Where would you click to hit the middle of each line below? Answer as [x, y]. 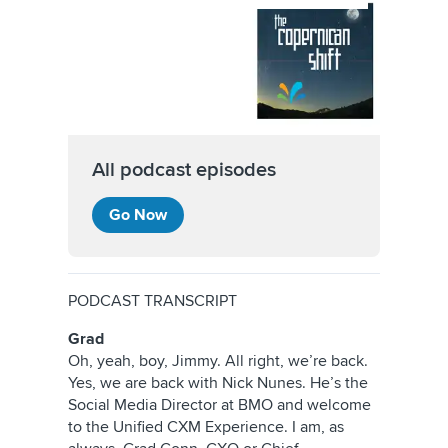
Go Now [138, 215]
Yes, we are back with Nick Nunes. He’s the [218, 383]
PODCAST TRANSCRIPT [152, 301]
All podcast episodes [184, 170]
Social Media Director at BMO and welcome [219, 405]
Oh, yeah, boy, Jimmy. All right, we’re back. [218, 361]
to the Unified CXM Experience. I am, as [206, 427]
